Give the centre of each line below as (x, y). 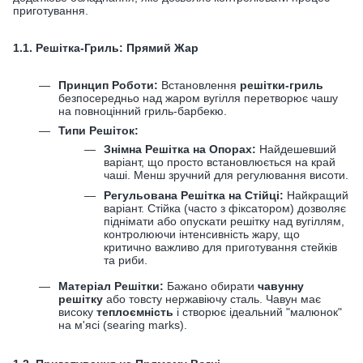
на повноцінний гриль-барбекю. (143, 111)
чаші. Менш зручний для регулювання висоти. (226, 175)
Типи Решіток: (98, 131)
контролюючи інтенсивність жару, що (202, 234)
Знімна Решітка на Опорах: (180, 149)
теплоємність (135, 312)
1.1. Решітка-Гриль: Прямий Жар (106, 47)
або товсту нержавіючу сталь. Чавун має (212, 299)
